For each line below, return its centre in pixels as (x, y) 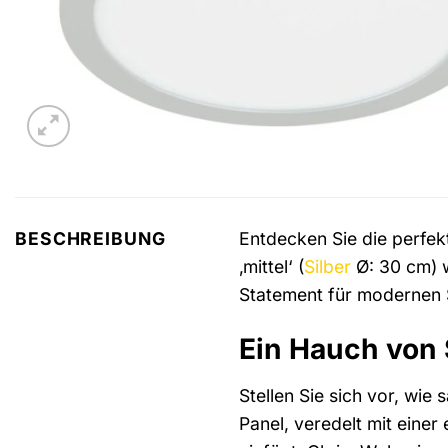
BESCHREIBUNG (90, 239)
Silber (327, 266)
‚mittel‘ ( (271, 266)
